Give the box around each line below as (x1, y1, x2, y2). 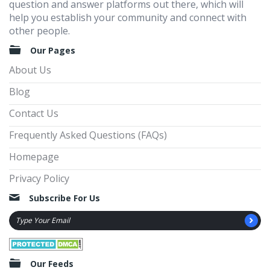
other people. (9, 24, 70, 38)
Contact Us (9, 107, 58, 121)
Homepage (9, 150, 59, 164)
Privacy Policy (9, 172, 69, 186)
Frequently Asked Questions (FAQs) (9, 128, 167, 142)
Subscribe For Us (29, 192, 100, 204)
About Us (9, 63, 51, 77)
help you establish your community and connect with (9, 11, 246, 25)
